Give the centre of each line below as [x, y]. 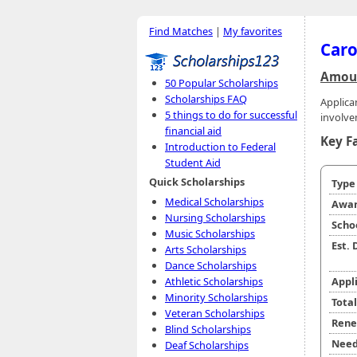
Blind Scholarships [208, 329]
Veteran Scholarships [215, 313]
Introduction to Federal [220, 147]
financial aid [193, 131]
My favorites [253, 31]
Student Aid [193, 163]
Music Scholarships [210, 233]
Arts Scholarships [206, 249]
